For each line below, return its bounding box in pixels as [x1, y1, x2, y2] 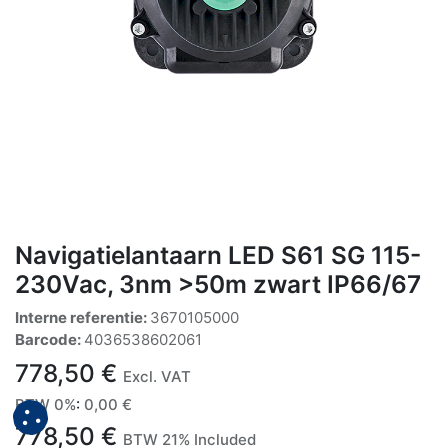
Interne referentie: [15, 307, 150, 327]
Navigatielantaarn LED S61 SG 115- [15, 239, 421, 270]
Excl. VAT [123, 366, 191, 386]
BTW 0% [15, 394, 76, 414]
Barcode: [15, 329, 84, 349]
